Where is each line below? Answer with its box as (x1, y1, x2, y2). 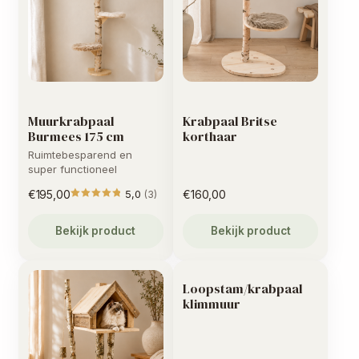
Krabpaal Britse (183, 111, 277, 130)
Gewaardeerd (70, 202, 242, 212)
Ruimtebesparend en (27, 148, 132, 162)
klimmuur (183, 295, 240, 313)
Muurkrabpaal (27, 111, 115, 130)
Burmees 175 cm (27, 127, 124, 145)
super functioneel (27, 163, 117, 176)
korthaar (183, 127, 237, 145)
